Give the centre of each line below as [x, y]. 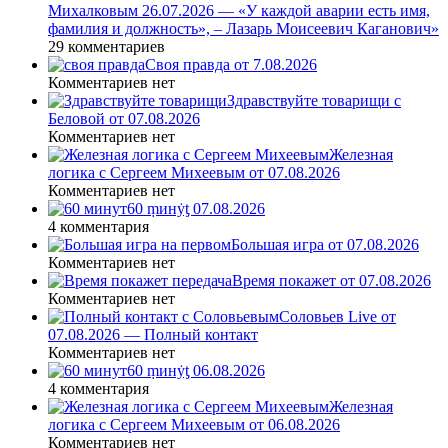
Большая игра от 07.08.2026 [325, 245]
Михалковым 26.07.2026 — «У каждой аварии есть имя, [239, 11]
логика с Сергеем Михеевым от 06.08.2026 [194, 425]
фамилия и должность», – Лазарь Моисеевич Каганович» [243, 29]
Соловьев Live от [337, 317]
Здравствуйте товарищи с [314, 101]
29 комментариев [106, 47]
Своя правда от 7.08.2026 [231, 65]
